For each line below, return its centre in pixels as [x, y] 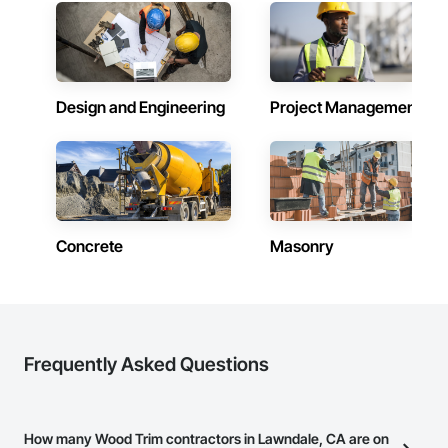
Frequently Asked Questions [146, 364]
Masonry [302, 246]
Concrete [89, 246]
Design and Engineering [140, 107]
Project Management [345, 107]
